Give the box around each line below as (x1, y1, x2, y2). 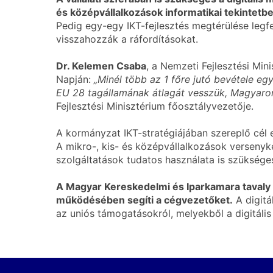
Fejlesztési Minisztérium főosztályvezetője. (56, 100, 253, 112)
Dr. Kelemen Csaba (56, 60, 146, 72)
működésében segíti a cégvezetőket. (56, 194, 233, 206)
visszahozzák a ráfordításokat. (56, 33, 198, 45)
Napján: (56, 73, 94, 85)
